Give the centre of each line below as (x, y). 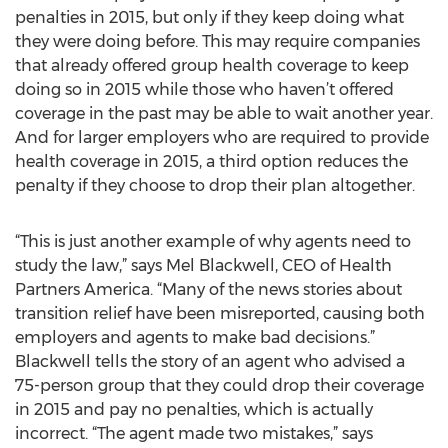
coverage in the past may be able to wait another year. (224, 113)
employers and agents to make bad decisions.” (195, 337)
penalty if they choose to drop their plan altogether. (215, 185)
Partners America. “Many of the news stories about (208, 289)
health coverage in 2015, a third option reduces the (211, 161)
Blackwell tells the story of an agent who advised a (210, 361)
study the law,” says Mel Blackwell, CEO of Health (203, 265)
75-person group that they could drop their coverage (219, 385)
